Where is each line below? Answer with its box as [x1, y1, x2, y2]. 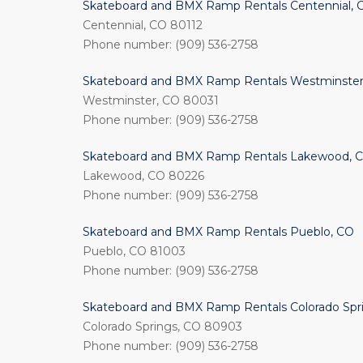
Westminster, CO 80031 [83, 93, 219, 108]
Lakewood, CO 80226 [83, 169, 204, 183]
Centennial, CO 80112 [83, 18, 203, 32]
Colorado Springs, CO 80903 [83, 319, 242, 334]
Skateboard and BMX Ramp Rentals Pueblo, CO [83, 224, 354, 239]
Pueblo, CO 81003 [83, 244, 186, 258]
